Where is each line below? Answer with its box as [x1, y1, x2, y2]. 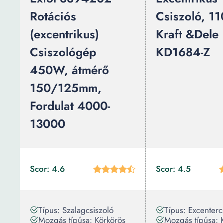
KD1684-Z [156, 43, 210, 61]
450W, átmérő [30, 61, 109, 79]
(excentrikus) [30, 25, 99, 43]
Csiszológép [30, 43, 96, 61]
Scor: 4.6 [30, 163, 65, 175]
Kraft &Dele [156, 25, 219, 43]
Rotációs [30, 7, 76, 25]
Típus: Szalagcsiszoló [38, 204, 113, 216]
